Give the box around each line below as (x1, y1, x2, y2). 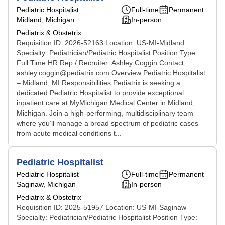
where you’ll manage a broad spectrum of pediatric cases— (17, 119, 205, 127)
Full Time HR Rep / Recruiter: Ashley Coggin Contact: (17, 59, 186, 67)
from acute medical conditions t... (17, 129, 122, 137)
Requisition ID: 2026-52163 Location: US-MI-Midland (17, 39, 184, 47)
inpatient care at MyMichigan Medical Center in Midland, (17, 99, 195, 107)
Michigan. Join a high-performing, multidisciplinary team (17, 109, 193, 117)
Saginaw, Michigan (17, 180, 76, 188)
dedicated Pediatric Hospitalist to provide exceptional (17, 89, 184, 97)
